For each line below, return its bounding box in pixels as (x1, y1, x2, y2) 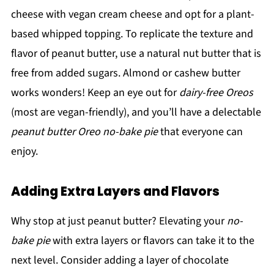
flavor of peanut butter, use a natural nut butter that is (10, 46, 261, 62)
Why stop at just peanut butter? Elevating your (10, 213, 227, 229)
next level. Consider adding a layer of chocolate (10, 253, 229, 268)
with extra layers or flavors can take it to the (50, 233, 254, 249)
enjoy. (10, 144, 38, 160)
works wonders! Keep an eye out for (10, 85, 179, 101)
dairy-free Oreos (179, 85, 253, 101)
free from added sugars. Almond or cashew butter (10, 65, 240, 81)
